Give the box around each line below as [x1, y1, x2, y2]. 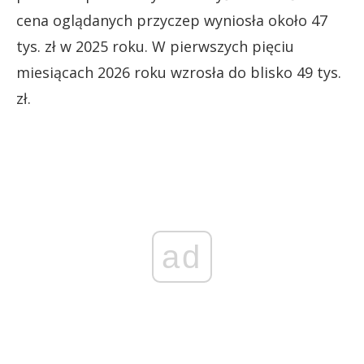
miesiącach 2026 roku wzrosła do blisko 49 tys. [16, 62, 341, 82]
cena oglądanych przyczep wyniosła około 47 [16, 10, 327, 30]
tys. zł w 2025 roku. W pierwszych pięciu [16, 36, 294, 56]
